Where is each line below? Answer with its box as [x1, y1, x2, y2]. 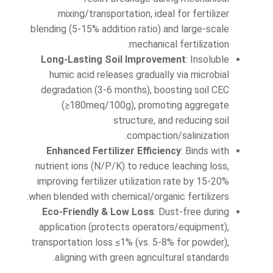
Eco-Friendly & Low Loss [42, 206, 154, 218]
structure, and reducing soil [113, 115, 229, 126]
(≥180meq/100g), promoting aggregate [62, 99, 229, 111]
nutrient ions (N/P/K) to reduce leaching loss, [35, 160, 229, 172]
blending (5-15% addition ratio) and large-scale [30, 23, 229, 35]
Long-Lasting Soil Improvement [41, 54, 186, 65]
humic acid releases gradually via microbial [49, 69, 229, 80]
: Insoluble [186, 54, 229, 65]
